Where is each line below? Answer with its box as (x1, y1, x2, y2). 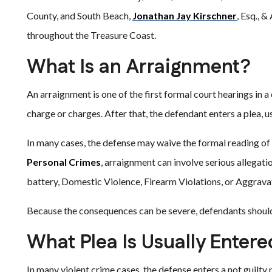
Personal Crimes (27, 156, 101, 168)
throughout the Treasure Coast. (27, 29, 156, 41)
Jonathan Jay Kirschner (132, 10, 237, 21)
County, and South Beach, (27, 10, 132, 21)
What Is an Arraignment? (27, 53, 251, 81)
